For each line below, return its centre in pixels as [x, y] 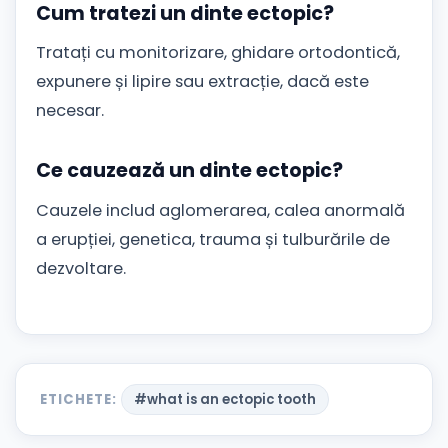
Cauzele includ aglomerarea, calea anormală [220, 210]
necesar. [70, 111]
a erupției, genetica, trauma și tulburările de [213, 239]
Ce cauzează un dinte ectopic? [189, 171]
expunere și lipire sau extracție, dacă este [202, 82]
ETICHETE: [79, 399]
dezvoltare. [81, 268]
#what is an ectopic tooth [225, 399]
